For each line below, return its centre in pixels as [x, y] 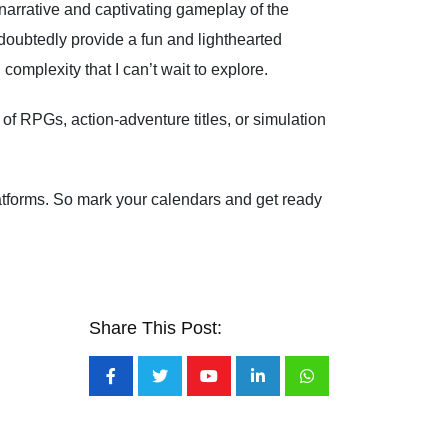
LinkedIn [287, 389]
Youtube [237, 389]
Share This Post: [155, 327]
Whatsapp [341, 389]
